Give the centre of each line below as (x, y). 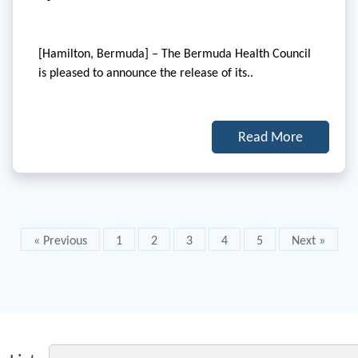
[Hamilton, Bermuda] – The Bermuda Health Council (175, 54)
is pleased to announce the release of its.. (146, 73)
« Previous (60, 241)
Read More (270, 137)
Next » (308, 241)
